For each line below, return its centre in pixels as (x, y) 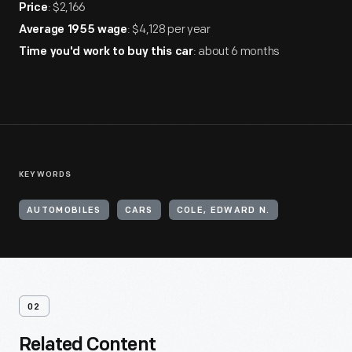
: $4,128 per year (169, 29)
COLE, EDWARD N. (223, 211)
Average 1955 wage (73, 30)
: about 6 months (236, 51)
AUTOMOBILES (64, 211)
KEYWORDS (46, 175)
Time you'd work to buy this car (106, 52)
